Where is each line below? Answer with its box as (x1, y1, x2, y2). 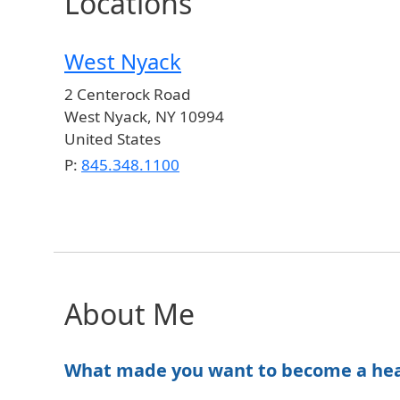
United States (64, 128, 161, 149)
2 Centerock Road (64, 83, 191, 104)
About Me (64, 294, 195, 333)
